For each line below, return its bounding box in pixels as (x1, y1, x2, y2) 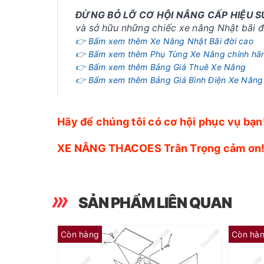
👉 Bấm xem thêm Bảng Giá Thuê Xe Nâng (75, 62, 246, 72)
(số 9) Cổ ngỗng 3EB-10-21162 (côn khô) (239, 236, 247, 247)
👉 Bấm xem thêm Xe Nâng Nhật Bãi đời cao (75, 36, 253, 46)
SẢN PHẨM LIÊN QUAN (78, 194, 232, 212)
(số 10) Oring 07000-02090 (90, 236, 213, 247)
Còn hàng (61, 229, 99, 239)
